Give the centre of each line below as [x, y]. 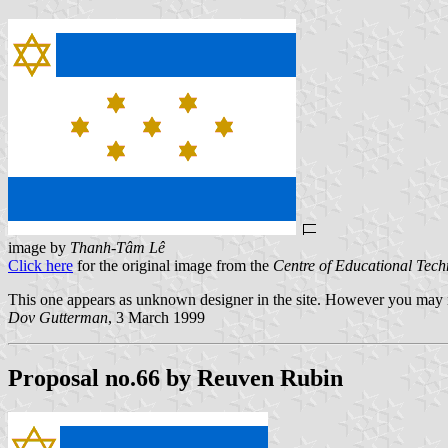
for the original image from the [173, 266]
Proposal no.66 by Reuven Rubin [175, 378]
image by [39, 248]
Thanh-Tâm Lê [117, 248]
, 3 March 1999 [156, 318]
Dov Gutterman [58, 318]
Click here [40, 266]
